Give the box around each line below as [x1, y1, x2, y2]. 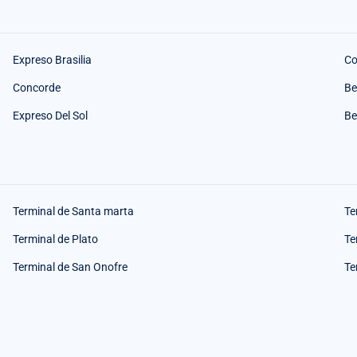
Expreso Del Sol [13, 108, 88, 122]
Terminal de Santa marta [13, 204, 134, 218]
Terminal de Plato [13, 232, 98, 245]
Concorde [13, 80, 61, 94]
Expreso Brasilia [13, 53, 92, 66]
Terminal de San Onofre [13, 260, 127, 273]
